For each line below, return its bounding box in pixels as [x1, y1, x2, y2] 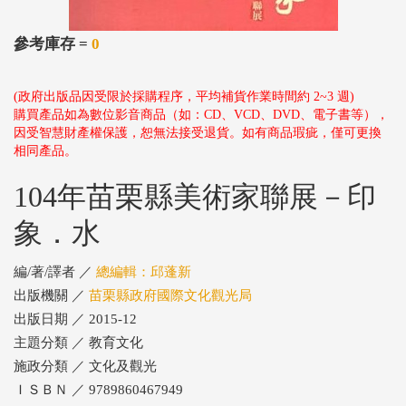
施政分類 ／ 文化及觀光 [14, 359, 157, 373]
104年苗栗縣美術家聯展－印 [14, 180, 376, 213]
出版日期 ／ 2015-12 [14, 312, 137, 326]
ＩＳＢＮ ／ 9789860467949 [14, 382, 183, 397]
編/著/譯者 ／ [14, 265, 96, 279]
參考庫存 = [14, 35, 92, 53]
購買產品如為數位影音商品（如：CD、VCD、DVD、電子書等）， [14, 108, 389, 121]
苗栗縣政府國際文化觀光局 [89, 288, 252, 303]
